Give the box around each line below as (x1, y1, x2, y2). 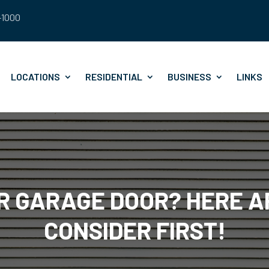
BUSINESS (168, 71, 212, 82)
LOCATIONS (11, 71, 61, 82)
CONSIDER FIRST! (43, 215, 226, 244)
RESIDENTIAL (85, 71, 143, 82)
